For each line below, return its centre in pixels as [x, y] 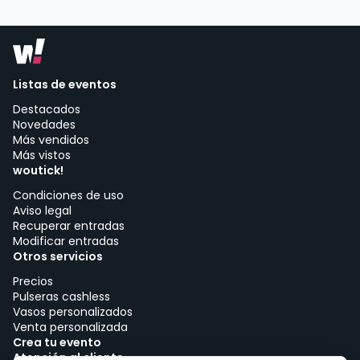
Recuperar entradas [69, 225]
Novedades [44, 124]
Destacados [47, 109]
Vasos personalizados [73, 311]
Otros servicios [58, 256]
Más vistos [42, 155]
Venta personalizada [70, 327]
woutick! [38, 170]
